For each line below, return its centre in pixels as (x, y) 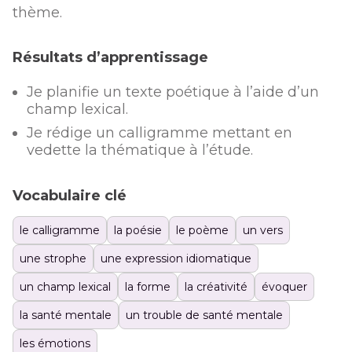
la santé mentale (66, 315)
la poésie (138, 230)
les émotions (55, 343)
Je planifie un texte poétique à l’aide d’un (173, 92)
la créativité (216, 286)
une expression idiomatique (176, 258)
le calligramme (60, 230)
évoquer (284, 286)
